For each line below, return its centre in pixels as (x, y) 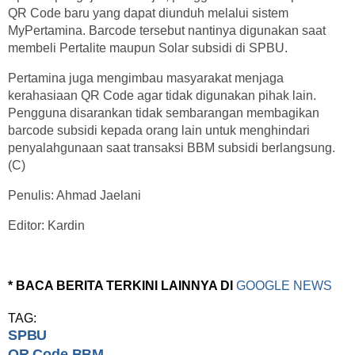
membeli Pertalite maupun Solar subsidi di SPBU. (148, 48)
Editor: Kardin (46, 225)
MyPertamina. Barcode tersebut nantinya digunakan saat (167, 30)
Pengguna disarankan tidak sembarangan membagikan (164, 113)
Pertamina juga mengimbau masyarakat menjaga (146, 78)
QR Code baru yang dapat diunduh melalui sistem (148, 13)
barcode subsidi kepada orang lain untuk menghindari (159, 130)
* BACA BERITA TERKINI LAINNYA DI (122, 285)
